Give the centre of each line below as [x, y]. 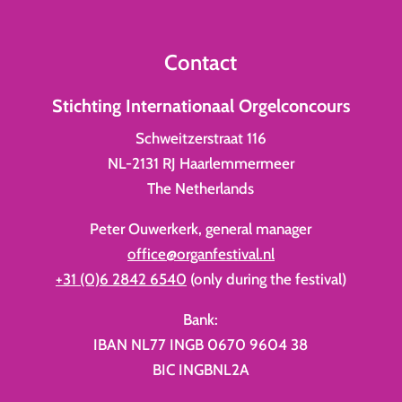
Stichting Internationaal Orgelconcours [201, 106]
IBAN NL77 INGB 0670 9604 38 [201, 345]
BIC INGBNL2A [201, 370]
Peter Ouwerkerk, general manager [201, 229]
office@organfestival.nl [201, 254]
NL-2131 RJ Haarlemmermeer [201, 164]
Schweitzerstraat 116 [201, 139]
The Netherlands [201, 189]
